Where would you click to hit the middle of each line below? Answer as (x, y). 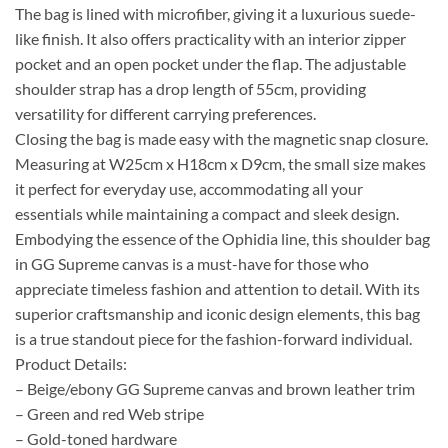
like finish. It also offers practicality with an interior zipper (210, 39)
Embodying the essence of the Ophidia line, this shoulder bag (222, 239)
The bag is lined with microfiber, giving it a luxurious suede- (215, 14)
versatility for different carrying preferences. (165, 114)
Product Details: (71, 364)
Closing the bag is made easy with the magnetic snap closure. (221, 139)
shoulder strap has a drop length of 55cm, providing (190, 89)
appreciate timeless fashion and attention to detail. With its (217, 289)
